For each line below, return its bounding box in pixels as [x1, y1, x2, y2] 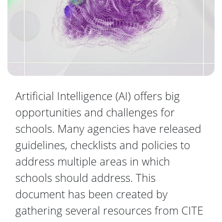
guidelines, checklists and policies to [15, 137, 190, 152]
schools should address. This [15, 169, 156, 185]
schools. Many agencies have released [15, 120, 201, 136]
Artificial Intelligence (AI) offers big [15, 88, 180, 103]
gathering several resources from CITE [15, 202, 203, 218]
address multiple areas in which [15, 153, 170, 168]
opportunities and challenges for [15, 104, 175, 119]
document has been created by [15, 186, 167, 201]
